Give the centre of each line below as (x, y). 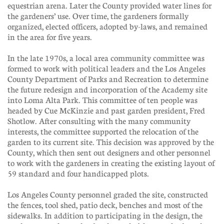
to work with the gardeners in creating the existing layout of (111, 163)
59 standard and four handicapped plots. (78, 173)
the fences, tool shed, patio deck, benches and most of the (105, 205)
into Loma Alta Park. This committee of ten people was (102, 100)
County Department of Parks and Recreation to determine (108, 79)
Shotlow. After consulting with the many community (99, 121)
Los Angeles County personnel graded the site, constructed (108, 194)
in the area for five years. (50, 37)
